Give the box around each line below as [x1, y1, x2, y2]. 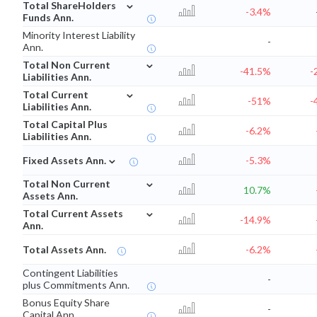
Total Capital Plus [23, 118, 108, 131]
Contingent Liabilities [23, 267, 118, 279]
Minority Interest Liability [23, 29, 135, 42]
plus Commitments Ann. [23, 279, 129, 292]
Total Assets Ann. [23, 243, 106, 256]
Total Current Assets [23, 207, 123, 220]
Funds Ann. [23, 11, 74, 24]
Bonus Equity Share [23, 296, 110, 309]
